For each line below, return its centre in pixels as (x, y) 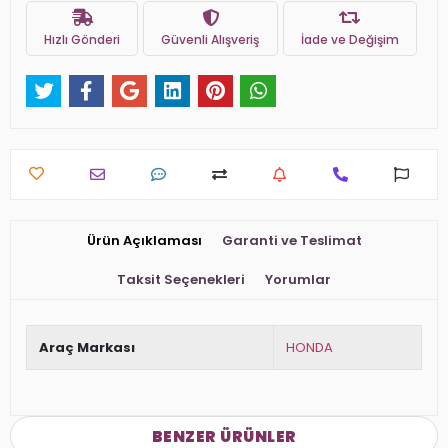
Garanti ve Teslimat (291, 241)
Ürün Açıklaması (144, 241)
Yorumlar (298, 280)
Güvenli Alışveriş (210, 39)
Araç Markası (87, 348)
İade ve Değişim (349, 39)
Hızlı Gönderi (82, 39)
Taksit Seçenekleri (181, 280)
